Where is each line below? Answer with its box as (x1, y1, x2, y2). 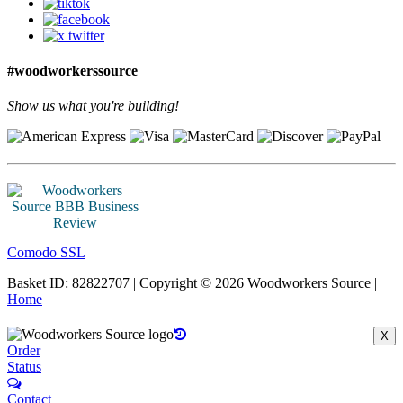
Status (7, 359, 41, 375)
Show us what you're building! (7, 98, 179, 114)
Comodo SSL (7, 245, 85, 261)
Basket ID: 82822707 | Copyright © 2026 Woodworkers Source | (7, 275, 377, 291)
